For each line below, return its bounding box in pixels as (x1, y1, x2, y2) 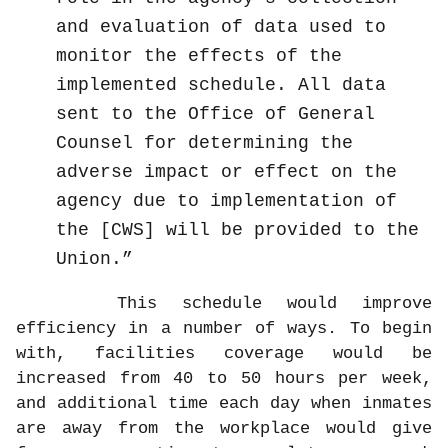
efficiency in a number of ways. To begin (16, 319, 432, 339)
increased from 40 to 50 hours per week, (16, 369, 432, 389)
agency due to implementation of (56, 191, 397, 212)
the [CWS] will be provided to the (56, 220, 419, 241)
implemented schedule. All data (56, 75, 386, 96)
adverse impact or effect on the (56, 162, 397, 183)
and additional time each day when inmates (16, 394, 432, 414)
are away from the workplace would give (16, 419, 432, 439)
